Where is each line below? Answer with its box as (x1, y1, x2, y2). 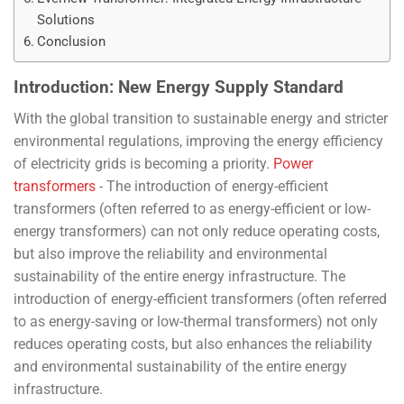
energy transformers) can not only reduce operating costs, (14, 222, 380, 240)
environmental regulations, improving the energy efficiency (14, 132, 383, 150)
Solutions (37, 12, 96, 29)
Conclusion (37, 33, 106, 50)
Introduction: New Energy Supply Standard (14, 77, 344, 98)
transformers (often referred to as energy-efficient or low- (14, 199, 371, 217)
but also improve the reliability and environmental (14, 244, 327, 262)
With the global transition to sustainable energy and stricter (14, 109, 388, 127)
